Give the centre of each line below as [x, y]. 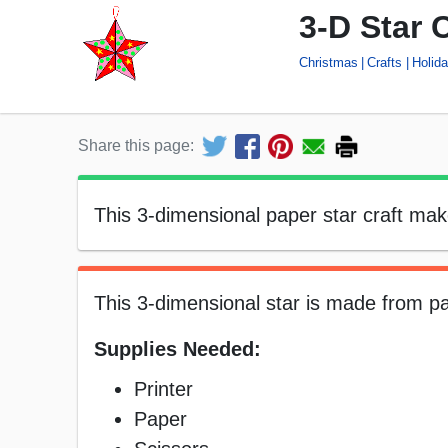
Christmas [328, 62]
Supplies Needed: [177, 349]
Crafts [385, 62]
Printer [163, 389]
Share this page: [136, 146]
